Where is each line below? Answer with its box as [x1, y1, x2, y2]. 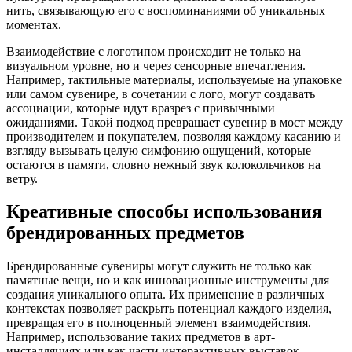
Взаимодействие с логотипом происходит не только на [6, 44, 301, 58]
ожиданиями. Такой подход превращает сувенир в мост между [6, 115, 343, 129]
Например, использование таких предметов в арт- [6, 330, 275, 344]
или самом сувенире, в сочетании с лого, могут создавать [6, 86, 315, 101]
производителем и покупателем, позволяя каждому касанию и [6, 129, 341, 143]
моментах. [6, 17, 61, 31]
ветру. [6, 171, 38, 185]
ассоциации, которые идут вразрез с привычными [6, 101, 275, 115]
